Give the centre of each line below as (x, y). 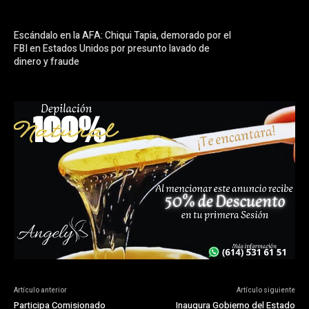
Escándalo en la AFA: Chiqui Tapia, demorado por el (122, 35)
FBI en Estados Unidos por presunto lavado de (112, 48)
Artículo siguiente (266, 291)
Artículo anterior (40, 291)
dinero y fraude (47, 61)
